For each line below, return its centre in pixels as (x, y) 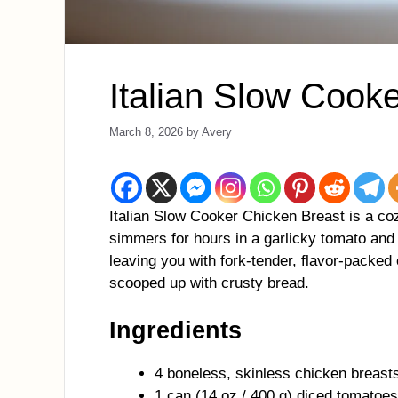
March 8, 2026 (146, 131)
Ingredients (175, 330)
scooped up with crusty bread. (209, 283)
